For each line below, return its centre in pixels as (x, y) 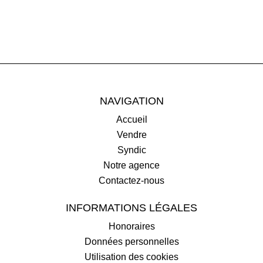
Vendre (131, 135)
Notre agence (131, 165)
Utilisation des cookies (131, 257)
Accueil (131, 119)
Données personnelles (131, 242)
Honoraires (131, 226)
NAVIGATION (131, 101)
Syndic (131, 150)
